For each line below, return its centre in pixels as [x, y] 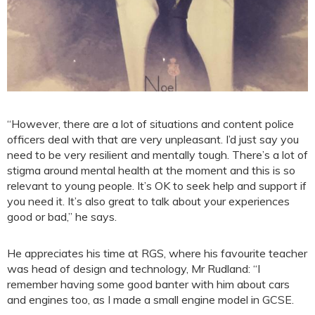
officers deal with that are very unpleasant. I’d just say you [153, 139]
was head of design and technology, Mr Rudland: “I [134, 268]
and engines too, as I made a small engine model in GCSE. [150, 299]
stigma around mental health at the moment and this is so [151, 170]
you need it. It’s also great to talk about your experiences [148, 201]
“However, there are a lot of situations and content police [150, 123]
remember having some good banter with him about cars [148, 284]
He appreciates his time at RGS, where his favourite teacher [157, 253]
